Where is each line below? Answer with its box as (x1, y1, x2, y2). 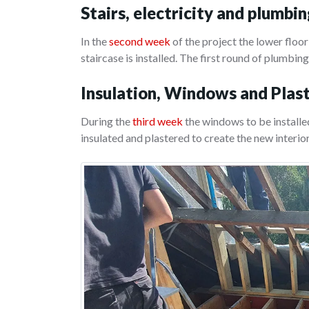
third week (132, 114, 183, 128)
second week (109, 34, 170, 48)
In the (81, 34, 109, 48)
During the (81, 114, 132, 128)
